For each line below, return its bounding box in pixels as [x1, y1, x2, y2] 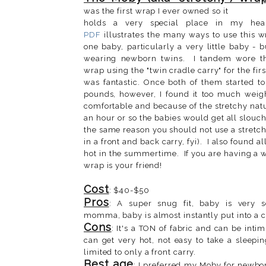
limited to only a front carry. [84, 247, 197, 256]
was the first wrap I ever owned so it [84, 6, 229, 15]
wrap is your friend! [84, 160, 163, 170]
